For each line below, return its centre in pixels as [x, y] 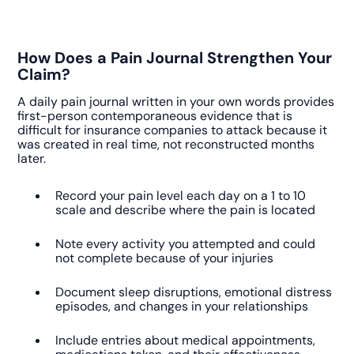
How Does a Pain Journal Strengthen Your [175, 58]
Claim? [44, 75]
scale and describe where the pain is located [186, 210]
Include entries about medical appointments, [186, 340]
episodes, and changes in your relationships [182, 306]
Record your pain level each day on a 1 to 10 [181, 196]
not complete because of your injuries [165, 258]
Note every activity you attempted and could [186, 243]
